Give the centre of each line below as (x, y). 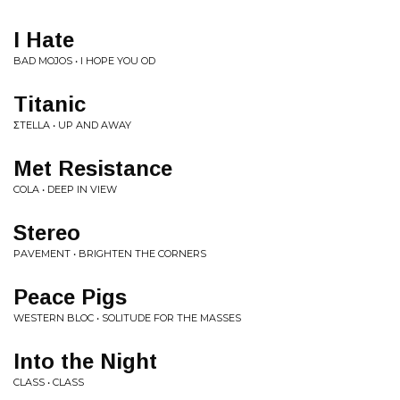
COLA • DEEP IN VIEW (65, 189)
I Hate (44, 40)
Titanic (50, 104)
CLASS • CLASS (49, 382)
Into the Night (85, 361)
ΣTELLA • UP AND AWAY (72, 125)
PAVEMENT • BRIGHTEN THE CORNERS (110, 254)
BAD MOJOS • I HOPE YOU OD (84, 61)
